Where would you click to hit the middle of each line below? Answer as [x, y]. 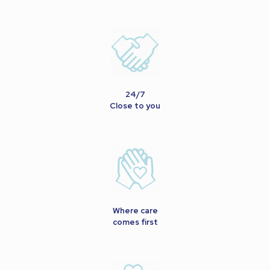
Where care [135, 211]
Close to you [135, 106]
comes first [135, 222]
